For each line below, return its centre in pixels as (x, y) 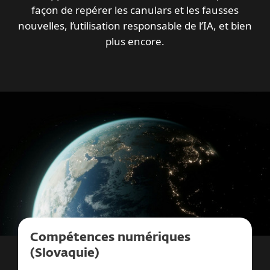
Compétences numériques (110, 238)
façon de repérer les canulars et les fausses (135, 10)
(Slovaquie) (64, 253)
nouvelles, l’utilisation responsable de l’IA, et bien (135, 26)
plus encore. (135, 41)
